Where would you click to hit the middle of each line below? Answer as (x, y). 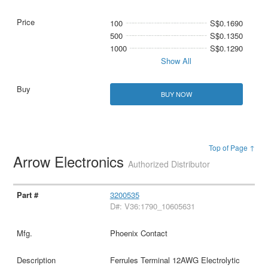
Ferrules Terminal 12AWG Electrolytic (175, 260)
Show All (176, 61)
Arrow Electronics (71, 162)
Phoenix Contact (138, 233)
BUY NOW (176, 94)
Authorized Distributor (169, 164)
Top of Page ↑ (232, 148)
